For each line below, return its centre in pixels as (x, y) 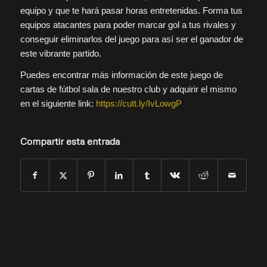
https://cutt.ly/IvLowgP (139, 104)
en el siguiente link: (58, 104)
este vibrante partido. (60, 53)
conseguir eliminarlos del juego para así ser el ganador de (131, 39)
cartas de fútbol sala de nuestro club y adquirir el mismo (128, 89)
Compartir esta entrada (70, 142)
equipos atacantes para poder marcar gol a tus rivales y (128, 24)
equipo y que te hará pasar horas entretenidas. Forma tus (131, 10)
